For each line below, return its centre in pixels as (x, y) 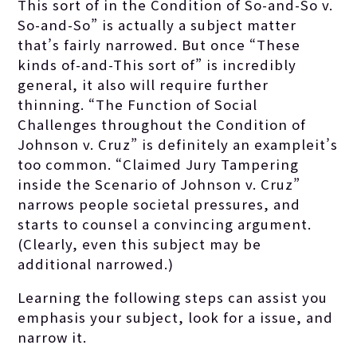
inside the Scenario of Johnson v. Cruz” (159, 184)
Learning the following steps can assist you (173, 298)
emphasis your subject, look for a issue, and (176, 318)
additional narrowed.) (96, 264)
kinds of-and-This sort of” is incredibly (157, 65)
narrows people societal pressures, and (159, 204)
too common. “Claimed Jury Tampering (159, 165)
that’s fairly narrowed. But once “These (159, 45)
